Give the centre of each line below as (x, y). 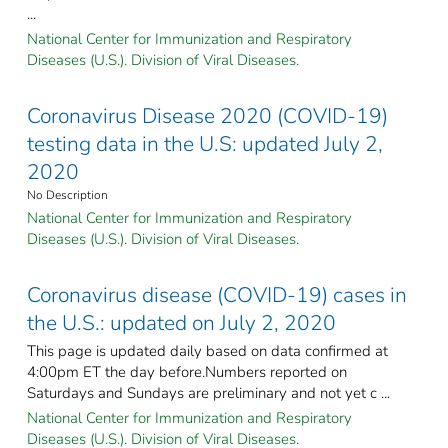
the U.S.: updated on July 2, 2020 (181, 322)
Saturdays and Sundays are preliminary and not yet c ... (208, 392)
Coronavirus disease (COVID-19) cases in (217, 294)
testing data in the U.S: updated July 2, (205, 143)
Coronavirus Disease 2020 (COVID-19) (207, 115)
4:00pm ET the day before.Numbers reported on (187, 371)
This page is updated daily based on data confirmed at (207, 350)
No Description (67, 194)
